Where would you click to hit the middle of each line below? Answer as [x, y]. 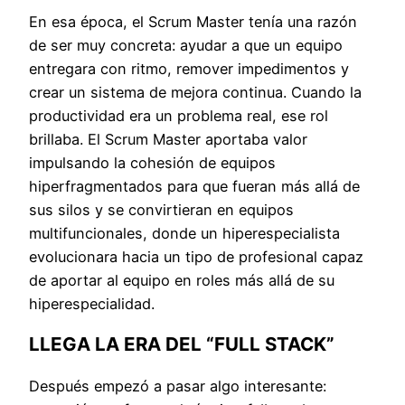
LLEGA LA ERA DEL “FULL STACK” [182, 344]
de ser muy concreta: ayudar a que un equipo [186, 45]
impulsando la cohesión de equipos [152, 162]
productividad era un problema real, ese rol [179, 115]
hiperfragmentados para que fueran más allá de [194, 186]
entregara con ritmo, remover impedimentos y [189, 68]
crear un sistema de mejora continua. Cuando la [195, 92]
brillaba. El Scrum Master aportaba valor [168, 139]
